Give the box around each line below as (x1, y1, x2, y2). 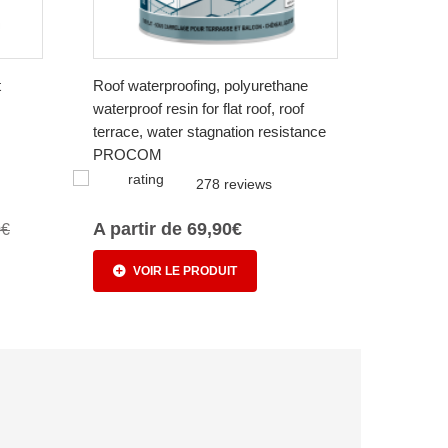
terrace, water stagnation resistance (93, 123, 326, 141)
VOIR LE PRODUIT (133, 264, 237, 279)
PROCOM (93, 146, 162, 164)
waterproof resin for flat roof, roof (93, 100, 304, 118)
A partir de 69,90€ (93, 219, 242, 240)
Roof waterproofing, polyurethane (93, 77, 308, 95)
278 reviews (196, 176, 272, 193)
